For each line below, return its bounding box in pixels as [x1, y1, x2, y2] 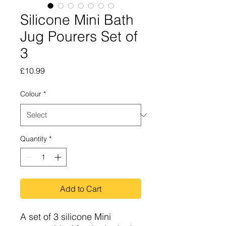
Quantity [20, 134, 47, 144]
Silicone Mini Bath [20, 11, 134, 29]
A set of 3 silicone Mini [20, 211, 111, 223]
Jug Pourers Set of [20, 28, 138, 45]
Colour [20, 89, 41, 99]
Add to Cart [60, 184, 101, 194]
